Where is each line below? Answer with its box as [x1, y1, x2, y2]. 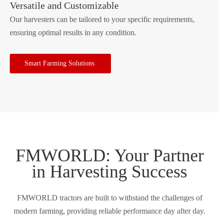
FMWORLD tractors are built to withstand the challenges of [17, 193, 202, 202]
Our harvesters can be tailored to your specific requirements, [10, 15, 195, 23]
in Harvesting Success [32, 161, 187, 181]
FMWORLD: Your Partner [15, 145, 204, 165]
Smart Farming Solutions [24, 59, 96, 67]
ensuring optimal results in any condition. [10, 28, 136, 37]
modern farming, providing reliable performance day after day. [14, 206, 205, 215]
